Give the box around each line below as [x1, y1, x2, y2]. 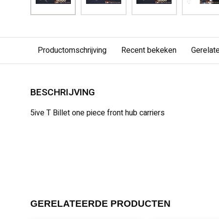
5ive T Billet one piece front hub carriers [30, 107, 165, 119]
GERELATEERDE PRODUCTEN [30, 198, 171, 209]
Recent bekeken [121, 44, 176, 56]
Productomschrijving [38, 44, 107, 56]
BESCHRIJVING [30, 86, 95, 99]
